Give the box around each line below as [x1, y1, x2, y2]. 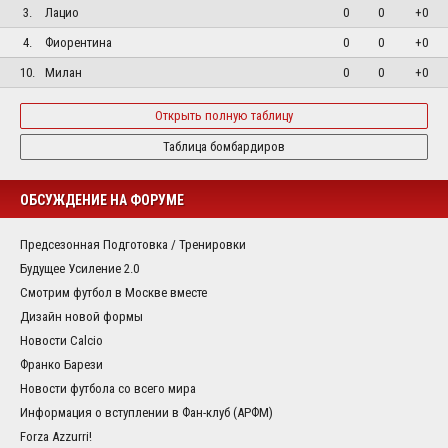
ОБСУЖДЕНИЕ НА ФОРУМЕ [20, 191, 184, 208]
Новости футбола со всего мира [20, 380, 196, 396]
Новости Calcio [20, 332, 103, 348]
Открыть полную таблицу [155, 107, 293, 123]
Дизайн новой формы [20, 308, 143, 324]
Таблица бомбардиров [163, 138, 285, 154]
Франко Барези [20, 356, 103, 372]
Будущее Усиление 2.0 [20, 260, 139, 276]
